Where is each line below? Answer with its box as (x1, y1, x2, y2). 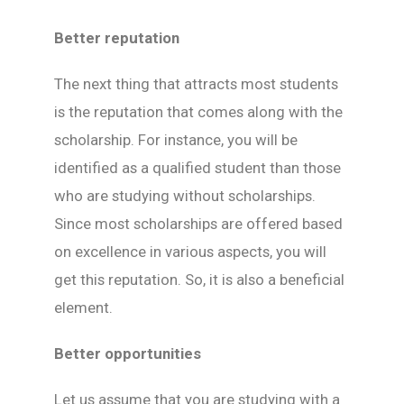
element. (54, 298, 113, 317)
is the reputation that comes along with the (54, 103, 343, 121)
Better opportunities (54, 344, 201, 363)
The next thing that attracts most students (54, 75, 338, 93)
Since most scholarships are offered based (54, 215, 343, 233)
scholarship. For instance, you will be (54, 131, 298, 149)
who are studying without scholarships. (54, 187, 316, 205)
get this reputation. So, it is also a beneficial (54, 271, 344, 289)
